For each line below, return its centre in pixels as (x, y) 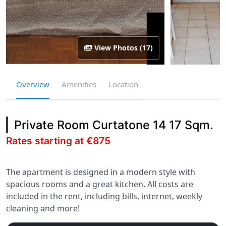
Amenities (79, 84)
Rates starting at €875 (58, 141)
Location (123, 84)
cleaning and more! (43, 208)
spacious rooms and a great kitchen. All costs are (100, 184)
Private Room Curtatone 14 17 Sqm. (114, 125)
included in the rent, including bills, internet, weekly (104, 196)
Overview (33, 84)
